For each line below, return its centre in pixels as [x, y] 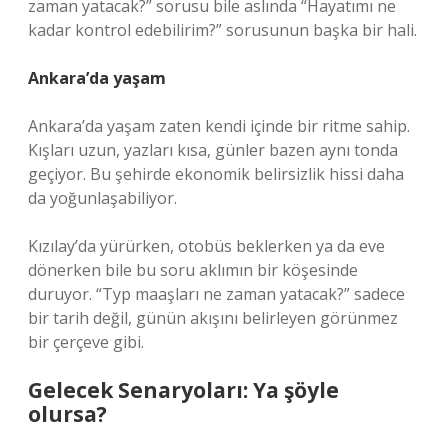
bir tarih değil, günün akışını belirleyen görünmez [213, 318]
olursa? [67, 414]
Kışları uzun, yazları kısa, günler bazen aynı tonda [213, 150]
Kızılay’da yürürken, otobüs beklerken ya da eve [206, 246]
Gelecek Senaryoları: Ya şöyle [183, 390]
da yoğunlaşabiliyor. [102, 198]
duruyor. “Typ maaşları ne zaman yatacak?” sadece [216, 294]
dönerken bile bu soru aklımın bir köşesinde [193, 270]
